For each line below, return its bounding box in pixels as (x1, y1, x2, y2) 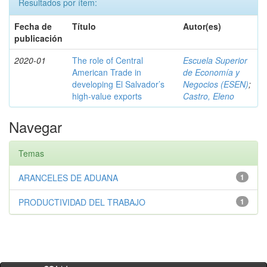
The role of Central (72, 54, 143, 66)
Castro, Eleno (183, 90, 234, 102)
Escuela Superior (183, 54, 247, 66)
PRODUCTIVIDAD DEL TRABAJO (18, 196, 145, 208)
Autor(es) (183, 20, 221, 32)
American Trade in (72, 66, 141, 78)
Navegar (9, 116, 62, 137)
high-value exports (72, 90, 142, 102)
